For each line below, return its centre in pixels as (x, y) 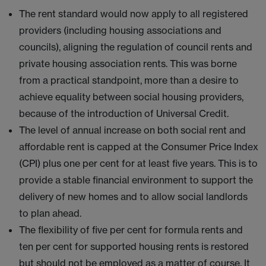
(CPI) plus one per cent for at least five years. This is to (138, 163)
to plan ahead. (50, 213)
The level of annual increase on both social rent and (132, 130)
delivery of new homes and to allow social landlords (133, 197)
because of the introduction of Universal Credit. (124, 113)
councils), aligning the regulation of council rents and (136, 47)
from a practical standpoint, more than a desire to (129, 80)
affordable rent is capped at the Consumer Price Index (139, 147)
